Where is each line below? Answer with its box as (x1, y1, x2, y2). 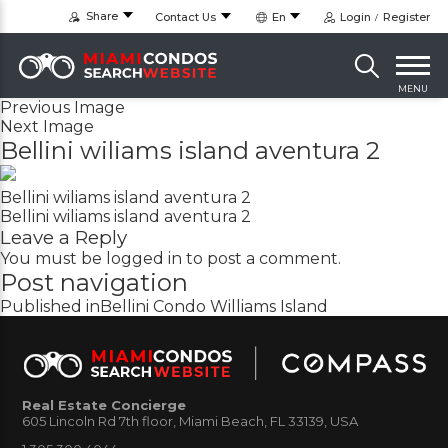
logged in (106, 249, 182, 269)
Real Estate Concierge (22, 397, 187, 414)
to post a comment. (182, 249, 341, 269)
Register (383, 9, 431, 24)
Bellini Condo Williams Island (100, 297, 328, 317)
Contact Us (155, 9, 217, 24)
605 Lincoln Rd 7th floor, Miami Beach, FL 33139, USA (22, 413, 359, 430)
